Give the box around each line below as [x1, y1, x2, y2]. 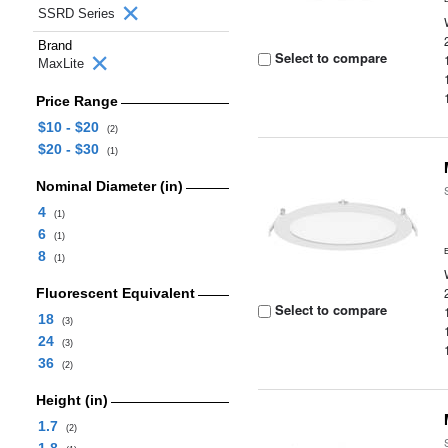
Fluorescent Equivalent [35, 285, 195, 301]
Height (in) [35, 392, 108, 408]
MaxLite [38, 56, 88, 71]
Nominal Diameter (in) [35, 178, 183, 194]
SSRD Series [38, 6, 119, 21]
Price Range [35, 93, 118, 109]
